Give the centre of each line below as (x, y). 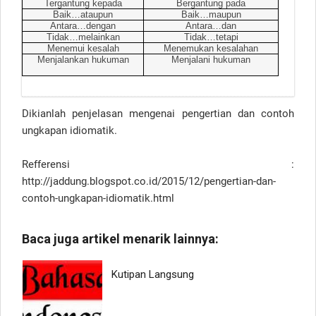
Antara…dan (211, 25)
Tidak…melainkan (83, 37)
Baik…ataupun (83, 14)
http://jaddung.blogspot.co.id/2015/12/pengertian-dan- (149, 181)
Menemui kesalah (83, 48)
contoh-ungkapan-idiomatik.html (98, 198)
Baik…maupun (211, 14)
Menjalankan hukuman (83, 59)
